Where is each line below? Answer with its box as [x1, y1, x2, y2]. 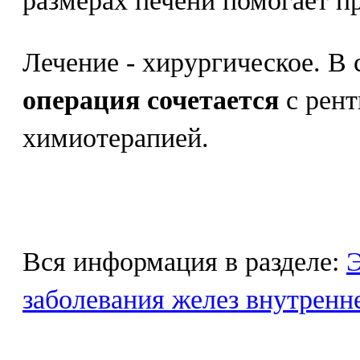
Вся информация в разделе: [22, 247, 346, 276]
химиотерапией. [22, 123, 209, 153]
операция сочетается [22, 85, 279, 115]
